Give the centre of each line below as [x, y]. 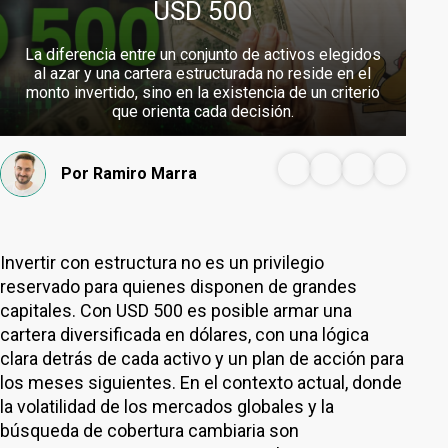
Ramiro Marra [145, 173]
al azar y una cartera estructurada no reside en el [203, 73]
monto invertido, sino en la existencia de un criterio [202, 92]
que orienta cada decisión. [202, 111]
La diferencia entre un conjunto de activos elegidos [202, 54]
